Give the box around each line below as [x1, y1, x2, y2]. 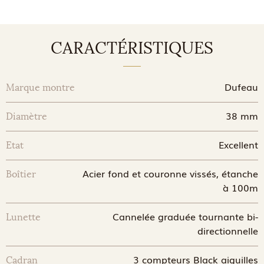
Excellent [218, 137, 258, 151]
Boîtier [6, 169, 36, 180]
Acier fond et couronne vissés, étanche [82, 166, 258, 180]
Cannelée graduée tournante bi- [112, 209, 258, 223]
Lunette [6, 212, 41, 223]
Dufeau [224, 80, 258, 94]
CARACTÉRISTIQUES [51, 38, 213, 58]
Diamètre [6, 111, 47, 122]
